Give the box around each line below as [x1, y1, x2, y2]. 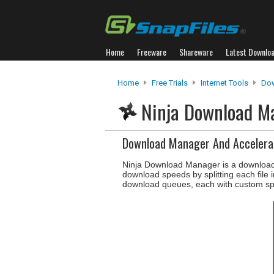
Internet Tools [201, 78, 248, 87]
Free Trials [152, 78, 188, 87]
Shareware [179, 45, 213, 58]
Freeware [137, 45, 166, 58]
